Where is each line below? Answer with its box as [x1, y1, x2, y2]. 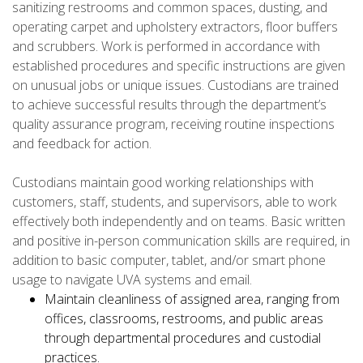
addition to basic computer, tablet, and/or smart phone [12, 251, 326, 270]
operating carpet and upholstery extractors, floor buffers [12, 18, 338, 36]
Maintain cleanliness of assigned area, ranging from [45, 290, 340, 309]
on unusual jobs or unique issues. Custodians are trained [12, 76, 339, 95]
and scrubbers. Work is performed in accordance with [12, 37, 320, 56]
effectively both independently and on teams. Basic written [12, 212, 345, 231]
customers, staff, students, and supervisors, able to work [12, 193, 336, 211]
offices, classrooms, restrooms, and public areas [45, 310, 323, 328]
